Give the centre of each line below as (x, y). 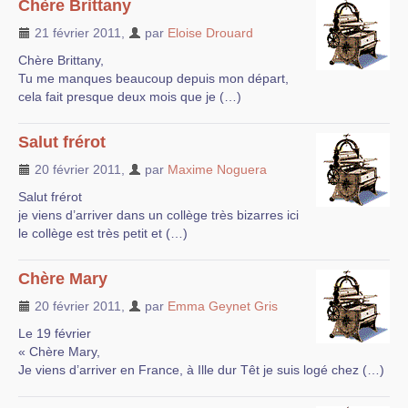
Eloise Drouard (210, 33)
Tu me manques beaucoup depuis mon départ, (153, 78)
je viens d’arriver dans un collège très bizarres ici (158, 215)
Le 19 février (55, 333)
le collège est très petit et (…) (103, 233)
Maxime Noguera (217, 169)
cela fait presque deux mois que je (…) (130, 97)
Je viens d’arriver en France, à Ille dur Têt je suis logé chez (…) (201, 370)
